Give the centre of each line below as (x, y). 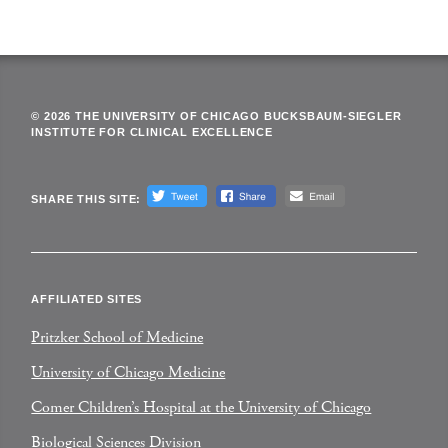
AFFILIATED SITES (87, 299)
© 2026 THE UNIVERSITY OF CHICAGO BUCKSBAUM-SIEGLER (216, 116)
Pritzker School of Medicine (117, 337)
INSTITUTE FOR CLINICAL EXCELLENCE (152, 132)
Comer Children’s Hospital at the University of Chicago (201, 407)
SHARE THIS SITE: (86, 199)
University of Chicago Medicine (128, 372)
